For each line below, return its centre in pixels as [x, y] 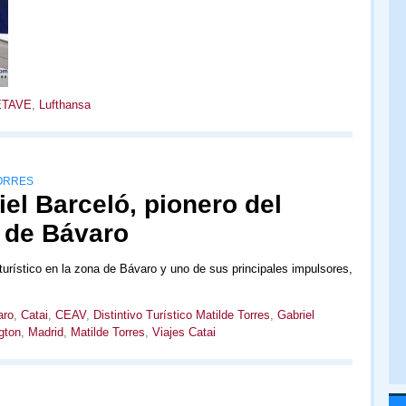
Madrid [45, 332]
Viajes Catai [184, 332]
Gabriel [295, 315]
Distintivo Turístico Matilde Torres [181, 315]
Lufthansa [64, 105]
